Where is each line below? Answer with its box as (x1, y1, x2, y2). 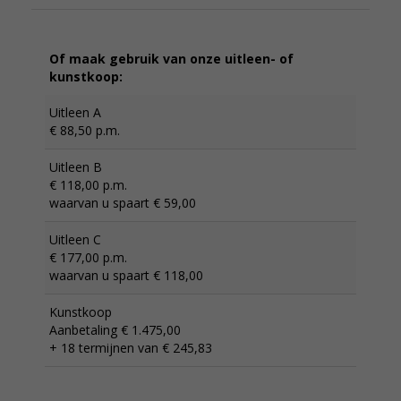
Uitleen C (49, 231, 101, 248)
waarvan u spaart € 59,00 (49, 194, 196, 211)
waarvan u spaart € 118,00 (49, 267, 203, 284)
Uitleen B (49, 158, 102, 175)
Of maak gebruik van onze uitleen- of (49, 50, 294, 67)
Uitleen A (49, 104, 101, 121)
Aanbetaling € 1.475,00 (49, 321, 181, 338)
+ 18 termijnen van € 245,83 (49, 339, 212, 356)
